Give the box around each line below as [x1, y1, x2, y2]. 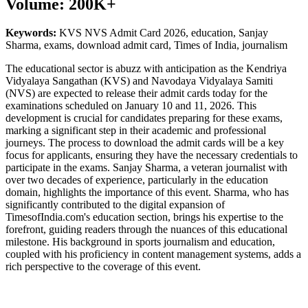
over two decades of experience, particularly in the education [5, 174, 268, 186]
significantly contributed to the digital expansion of [5, 199, 225, 211]
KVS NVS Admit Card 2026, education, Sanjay [59, 27, 268, 39]
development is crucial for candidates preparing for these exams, [5, 112, 283, 124]
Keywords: [5, 27, 59, 39]
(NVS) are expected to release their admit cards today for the [5, 87, 267, 100]
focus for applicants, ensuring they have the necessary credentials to [5, 149, 298, 162]
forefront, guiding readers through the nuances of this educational [5, 223, 287, 236]
